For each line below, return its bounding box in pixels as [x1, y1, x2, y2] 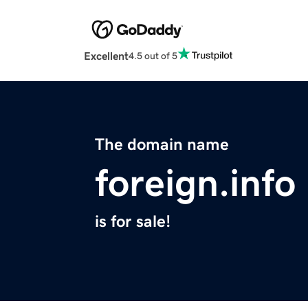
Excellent [84, 50, 129, 62]
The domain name [95, 136, 229, 153]
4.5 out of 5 [129, 50, 177, 60]
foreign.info [95, 164, 296, 203]
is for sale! [95, 213, 170, 230]
